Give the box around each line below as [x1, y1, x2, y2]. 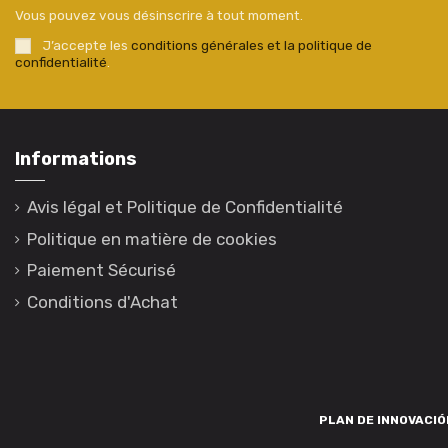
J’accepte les [42, 36, 131, 53]
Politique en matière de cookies [27, 228, 277, 249]
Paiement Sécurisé [27, 260, 176, 281]
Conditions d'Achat [27, 292, 178, 313]
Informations [15, 147, 137, 170]
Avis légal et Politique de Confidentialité [27, 196, 343, 217]
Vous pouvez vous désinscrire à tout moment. [15, 7, 303, 24]
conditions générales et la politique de [130, 36, 372, 53]
